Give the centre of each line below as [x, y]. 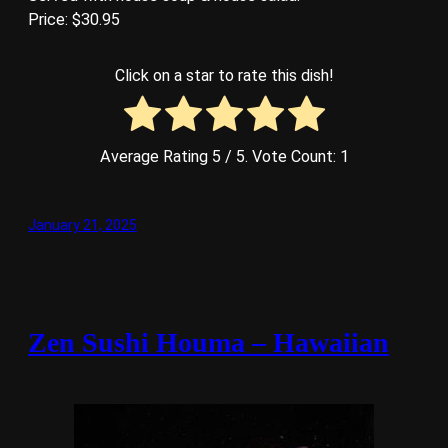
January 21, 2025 [82, 224]
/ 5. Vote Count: [280, 156]
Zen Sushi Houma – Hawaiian [208, 343]
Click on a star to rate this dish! [224, 76]
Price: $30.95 [74, 19]
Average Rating [155, 156]
